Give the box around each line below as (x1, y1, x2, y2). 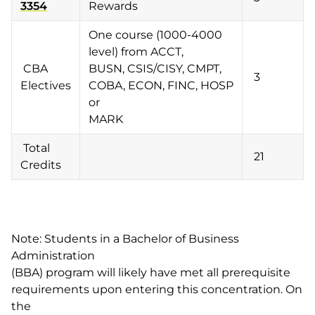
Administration (11, 249, 95, 262)
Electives (20, 79, 71, 92)
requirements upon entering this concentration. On (11, 283, 302, 296)
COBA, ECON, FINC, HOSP (89, 79, 233, 92)
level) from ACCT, (89, 45, 184, 58)
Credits (20, 158, 61, 172)
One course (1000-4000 (89, 28, 222, 41)
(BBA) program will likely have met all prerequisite (11, 266, 290, 279)
